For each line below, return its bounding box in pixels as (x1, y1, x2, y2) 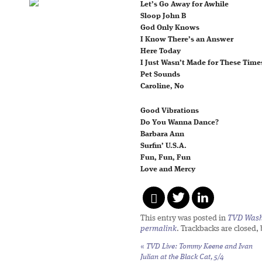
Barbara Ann (140, 130, 184, 138)
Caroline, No (140, 82, 184, 90)
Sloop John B (140, 12, 186, 20)
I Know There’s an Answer (140, 36, 233, 43)
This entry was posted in (140, 214, 227, 222)
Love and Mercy (140, 166, 195, 173)
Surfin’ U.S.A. (140, 142, 187, 150)
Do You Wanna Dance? (140, 119, 219, 126)
